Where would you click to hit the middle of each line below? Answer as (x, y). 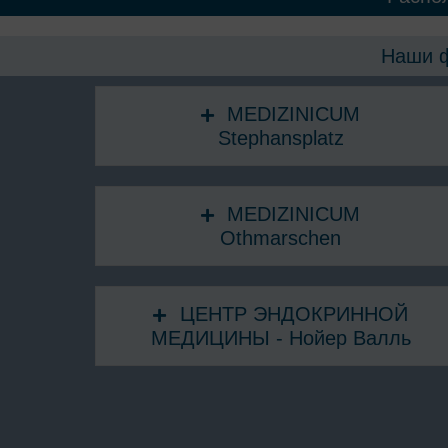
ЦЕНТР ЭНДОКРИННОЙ (293, 313)
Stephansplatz (280, 137)
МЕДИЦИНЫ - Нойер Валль (280, 337)
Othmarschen (281, 237)
